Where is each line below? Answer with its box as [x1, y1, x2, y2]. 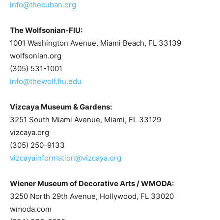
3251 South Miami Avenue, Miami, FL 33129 [10, 115, 161, 124]
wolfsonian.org [10, 51, 61, 60]
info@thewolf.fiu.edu [10, 77, 82, 86]
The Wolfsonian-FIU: [10, 26, 82, 35]
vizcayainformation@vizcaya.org [10, 153, 121, 163]
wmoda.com [10, 204, 52, 214]
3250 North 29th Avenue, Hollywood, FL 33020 [10, 192, 174, 201]
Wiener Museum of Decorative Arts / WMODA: [10, 179, 174, 188]
